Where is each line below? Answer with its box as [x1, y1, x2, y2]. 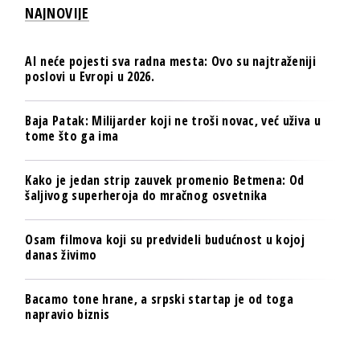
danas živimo [25, 245, 97, 264]
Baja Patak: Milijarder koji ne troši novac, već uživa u [25, 111, 321, 129]
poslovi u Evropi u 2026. [25, 67, 155, 85]
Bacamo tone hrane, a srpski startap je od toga [25, 289, 294, 308]
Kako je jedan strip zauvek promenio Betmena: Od [25, 170, 305, 189]
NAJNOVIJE [25, 2, 89, 22]
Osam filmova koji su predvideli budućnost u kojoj [25, 230, 305, 248]
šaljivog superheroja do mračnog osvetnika [25, 186, 268, 204]
